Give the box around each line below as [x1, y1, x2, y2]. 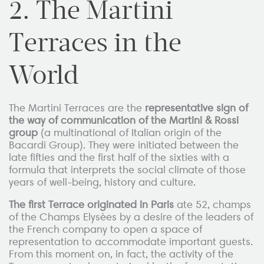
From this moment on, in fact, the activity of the [9, 247, 233, 261]
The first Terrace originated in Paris [9, 198, 174, 212]
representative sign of [145, 101, 248, 114]
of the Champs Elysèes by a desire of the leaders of [9, 210, 253, 224]
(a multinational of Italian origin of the [38, 126, 222, 139]
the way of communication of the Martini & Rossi [9, 113, 239, 127]
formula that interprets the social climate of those [9, 163, 246, 176]
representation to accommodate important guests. [9, 235, 253, 249]
